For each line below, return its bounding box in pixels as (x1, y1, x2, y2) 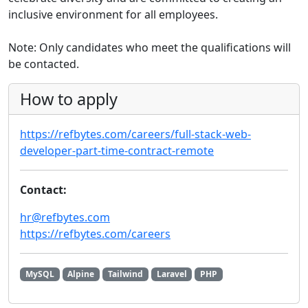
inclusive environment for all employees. (8, 7, 218, 23)
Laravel (156, 268, 187, 280)
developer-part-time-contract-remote (20, 143, 214, 159)
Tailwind (107, 268, 143, 280)
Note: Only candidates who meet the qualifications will (8, 40, 291, 56)
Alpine (67, 268, 95, 280)
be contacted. (8, 56, 79, 72)
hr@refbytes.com (20, 210, 110, 225)
